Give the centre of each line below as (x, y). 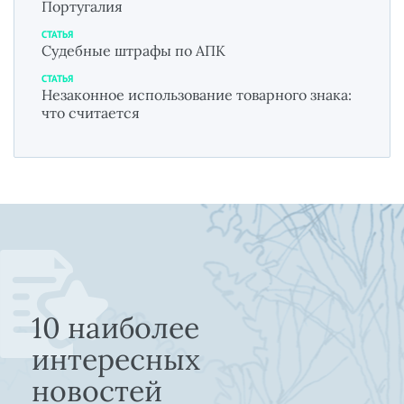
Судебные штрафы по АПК (133, 50)
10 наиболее (115, 327)
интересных (116, 359)
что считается (91, 112)
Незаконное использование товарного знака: (197, 94)
